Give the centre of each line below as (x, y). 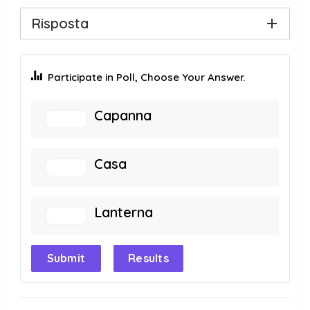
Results (148, 258)
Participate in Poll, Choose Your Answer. (146, 77)
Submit (66, 258)
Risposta (60, 23)
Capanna (123, 115)
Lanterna (124, 212)
